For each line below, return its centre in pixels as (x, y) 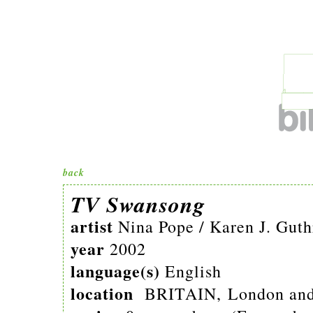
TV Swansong (138, 204)
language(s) (118, 271)
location (104, 293)
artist (94, 226)
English (193, 271)
